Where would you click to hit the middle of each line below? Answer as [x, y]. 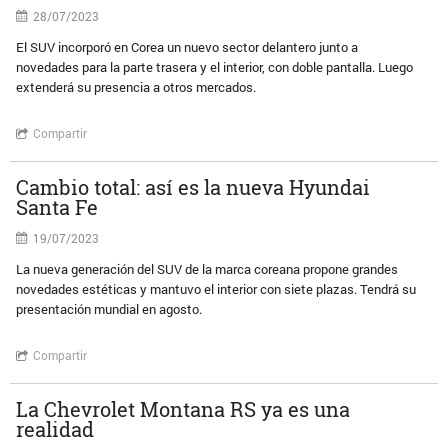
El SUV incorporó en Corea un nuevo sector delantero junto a [187, 47]
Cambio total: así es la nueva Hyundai [193, 187]
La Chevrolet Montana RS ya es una [183, 409]
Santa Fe [57, 207]
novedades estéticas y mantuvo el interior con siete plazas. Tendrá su [216, 289]
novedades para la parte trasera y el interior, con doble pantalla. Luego [215, 67]
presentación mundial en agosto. [109, 309]
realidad [55, 429]
